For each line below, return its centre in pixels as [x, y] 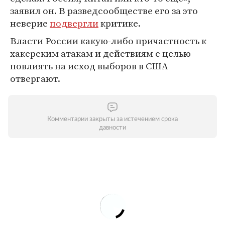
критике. [120, 23]
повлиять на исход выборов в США [89, 66]
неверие [30, 23]
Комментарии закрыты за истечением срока [113, 119]
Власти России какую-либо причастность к [108, 41]
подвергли [74, 23]
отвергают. [35, 78]
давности [113, 128]
